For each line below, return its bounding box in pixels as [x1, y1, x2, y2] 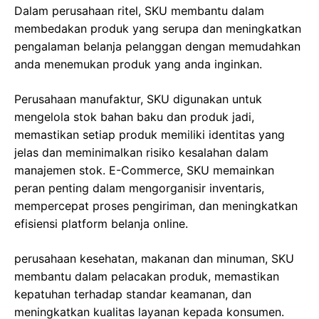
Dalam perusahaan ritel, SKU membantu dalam [14, 3, 264, 18]
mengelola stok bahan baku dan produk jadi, [14, 109, 254, 124]
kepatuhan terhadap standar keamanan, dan [14, 286, 251, 301]
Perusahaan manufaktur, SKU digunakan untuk [14, 91, 262, 106]
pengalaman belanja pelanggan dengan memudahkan [14, 38, 300, 53]
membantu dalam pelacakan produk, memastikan [14, 268, 279, 283]
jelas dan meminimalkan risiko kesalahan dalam [14, 145, 268, 159]
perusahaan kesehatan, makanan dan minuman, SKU [14, 251, 294, 266]
